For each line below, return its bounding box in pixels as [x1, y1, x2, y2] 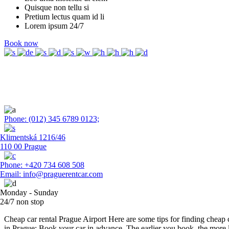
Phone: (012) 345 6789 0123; [4, 114, 99, 123]
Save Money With [4, 67, 98, 81]
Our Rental [4, 81, 64, 95]
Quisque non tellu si [25, 3, 89, 12]
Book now [4, 38, 38, 48]
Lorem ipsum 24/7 [25, 21, 84, 30]
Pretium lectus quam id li [25, 12, 104, 21]
